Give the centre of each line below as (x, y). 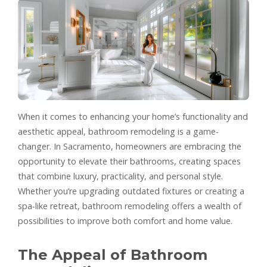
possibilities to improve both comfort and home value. (125, 221)
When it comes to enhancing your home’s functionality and (133, 116)
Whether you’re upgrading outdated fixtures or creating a (131, 191)
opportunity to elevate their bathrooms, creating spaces (129, 161)
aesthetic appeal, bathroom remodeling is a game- (118, 131)
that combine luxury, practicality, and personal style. (120, 176)
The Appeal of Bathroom (113, 254)
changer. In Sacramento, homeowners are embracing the (130, 146)
